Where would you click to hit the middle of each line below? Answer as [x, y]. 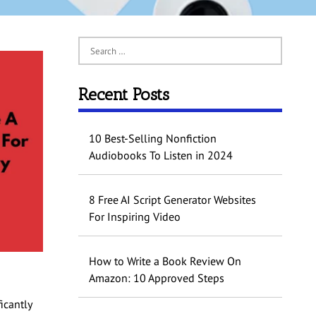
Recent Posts [123, 95]
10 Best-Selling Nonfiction [152, 139]
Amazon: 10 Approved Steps [156, 278]
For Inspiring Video [134, 217]
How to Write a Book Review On [165, 261]
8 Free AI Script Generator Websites [172, 200]
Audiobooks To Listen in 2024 [160, 156]
